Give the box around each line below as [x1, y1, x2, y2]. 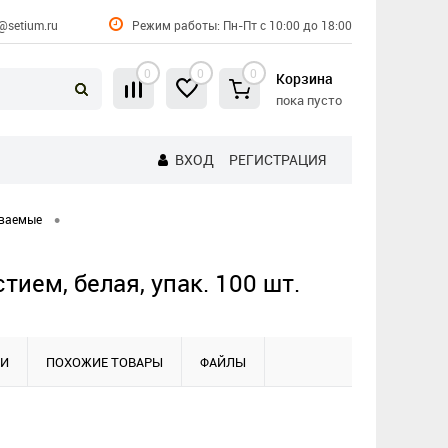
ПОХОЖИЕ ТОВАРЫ [46, 353, 163, 372]
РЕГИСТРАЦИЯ [229, 150, 326, 169]
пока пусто [275, 91, 342, 109]
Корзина [275, 69, 333, 88]
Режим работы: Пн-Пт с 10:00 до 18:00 [129, 17, 352, 33]
